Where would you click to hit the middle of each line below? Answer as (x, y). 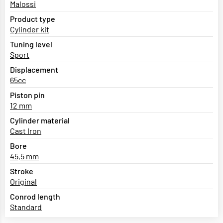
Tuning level (31, 44)
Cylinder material (40, 120)
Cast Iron (26, 131)
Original (23, 182)
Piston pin (27, 95)
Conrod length (35, 197)
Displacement (34, 70)
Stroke (22, 171)
